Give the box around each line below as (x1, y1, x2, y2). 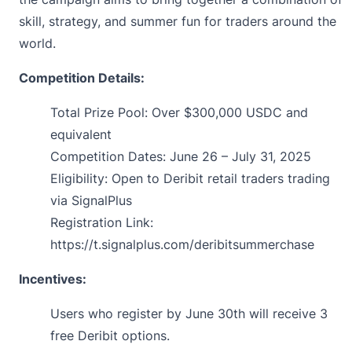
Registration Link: (50, 214, 153, 230)
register (117, 305, 163, 321)
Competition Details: (19, 69, 145, 86)
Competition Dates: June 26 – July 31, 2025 (50, 148, 311, 164)
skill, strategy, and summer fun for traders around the (19, 13, 336, 29)
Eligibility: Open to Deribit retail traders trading (50, 170, 330, 186)
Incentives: (19, 270, 86, 287)
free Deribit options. (50, 327, 170, 343)
